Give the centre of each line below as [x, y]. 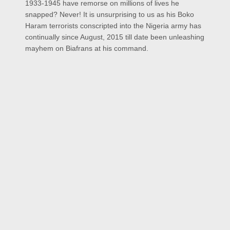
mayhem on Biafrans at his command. [87, 49]
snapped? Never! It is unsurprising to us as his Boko [110, 15]
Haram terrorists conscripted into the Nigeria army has [113, 26]
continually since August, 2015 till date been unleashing [115, 37]
